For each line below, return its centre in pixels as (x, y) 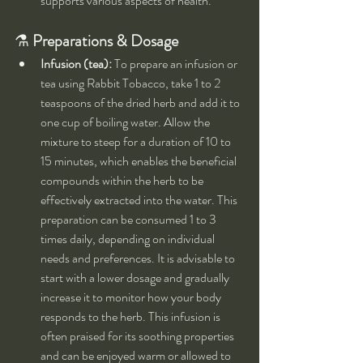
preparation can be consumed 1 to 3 (130, 220)
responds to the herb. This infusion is (132, 317)
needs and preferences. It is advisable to (139, 258)
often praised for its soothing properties (139, 336)
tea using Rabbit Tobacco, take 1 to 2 (132, 83)
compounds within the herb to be (123, 181)
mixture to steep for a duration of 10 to (137, 142)
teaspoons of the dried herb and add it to (141, 103)
